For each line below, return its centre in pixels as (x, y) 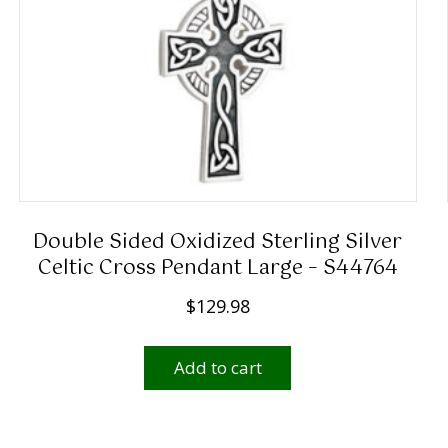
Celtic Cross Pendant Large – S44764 (217, 269)
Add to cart (217, 368)
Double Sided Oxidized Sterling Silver (218, 243)
